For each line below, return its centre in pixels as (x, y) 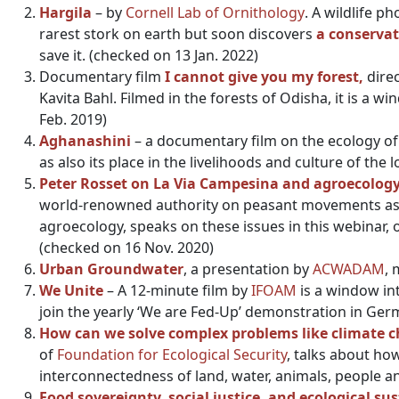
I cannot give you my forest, (264, 77)
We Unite (71, 290)
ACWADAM (349, 269)
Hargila (65, 12)
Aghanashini (85, 141)
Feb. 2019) (73, 119)
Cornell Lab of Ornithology (215, 12)
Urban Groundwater (111, 269)
